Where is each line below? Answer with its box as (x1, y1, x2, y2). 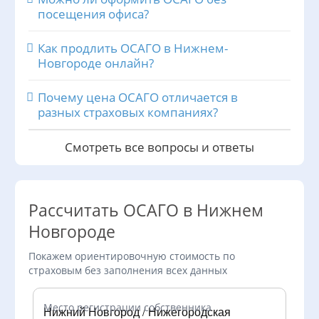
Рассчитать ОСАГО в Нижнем (28, 199, 263, 221)
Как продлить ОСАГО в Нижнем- (38, 40, 228, 56)
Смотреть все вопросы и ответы (65, 139, 254, 155)
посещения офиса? (38, 6, 149, 22)
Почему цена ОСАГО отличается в (38, 89, 238, 105)
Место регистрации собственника (43, 300, 211, 314)
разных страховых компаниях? (38, 104, 218, 120)
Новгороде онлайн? (38, 55, 154, 71)
